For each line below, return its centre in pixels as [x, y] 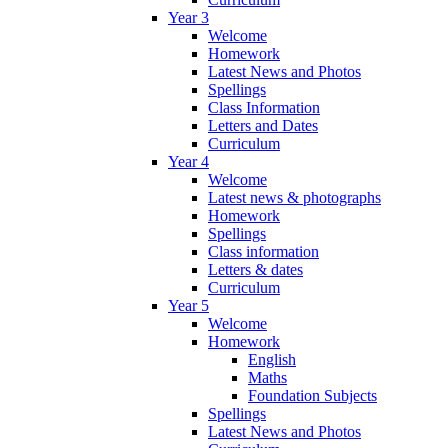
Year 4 [188, 161]
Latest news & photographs [294, 197]
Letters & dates [255, 269]
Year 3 [188, 17]
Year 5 [188, 305]
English [272, 359]
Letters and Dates [263, 125]
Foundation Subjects [312, 395]
